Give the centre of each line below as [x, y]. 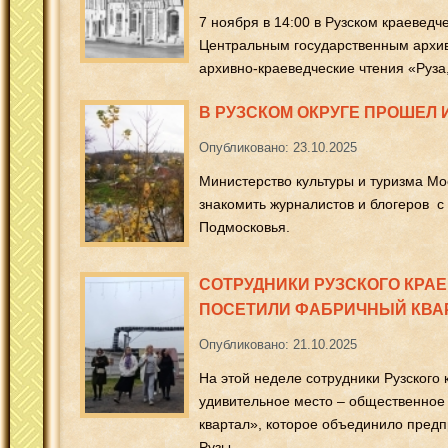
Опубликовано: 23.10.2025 [278, 147]
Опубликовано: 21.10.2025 [278, 344]
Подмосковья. [244, 227]
